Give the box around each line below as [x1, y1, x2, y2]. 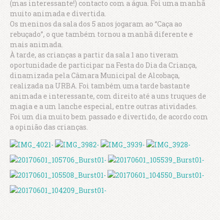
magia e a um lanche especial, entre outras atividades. [10, 101, 197, 111]
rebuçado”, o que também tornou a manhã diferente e [10, 29, 193, 39]
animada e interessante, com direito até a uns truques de [10, 91, 206, 101]
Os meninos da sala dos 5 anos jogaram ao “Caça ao [10, 19, 182, 28]
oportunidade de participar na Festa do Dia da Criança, [10, 60, 197, 70]
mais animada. [10, 39, 63, 49]
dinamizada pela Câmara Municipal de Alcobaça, [10, 70, 180, 80]
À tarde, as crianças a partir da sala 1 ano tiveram [10, 50, 179, 59]
